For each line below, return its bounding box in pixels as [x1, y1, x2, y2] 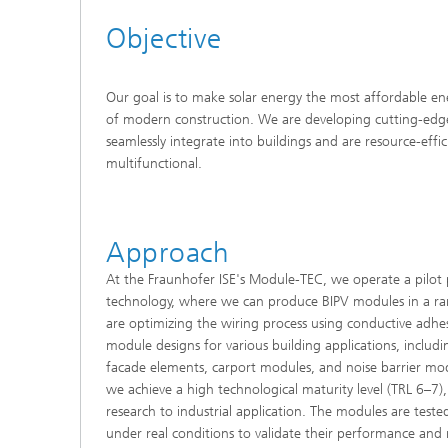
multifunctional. [106, 155, 202, 172]
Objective [106, 22, 222, 55]
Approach [106, 236, 230, 270]
